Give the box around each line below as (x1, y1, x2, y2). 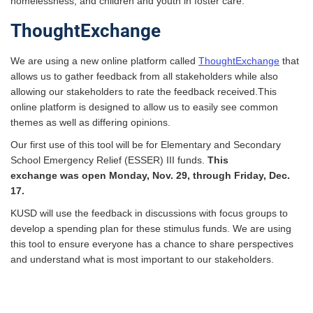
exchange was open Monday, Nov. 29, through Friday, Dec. (10, 170, 290, 182)
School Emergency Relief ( (10, 154, 128, 166)
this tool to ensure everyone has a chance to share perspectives (10, 238, 293, 250)
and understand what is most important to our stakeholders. (10, 254, 274, 265)
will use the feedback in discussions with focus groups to (37, 208, 288, 219)
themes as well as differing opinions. (10, 117, 170, 129)
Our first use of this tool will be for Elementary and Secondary (10, 139, 281, 151)
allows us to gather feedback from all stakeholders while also (10, 71, 278, 82)
